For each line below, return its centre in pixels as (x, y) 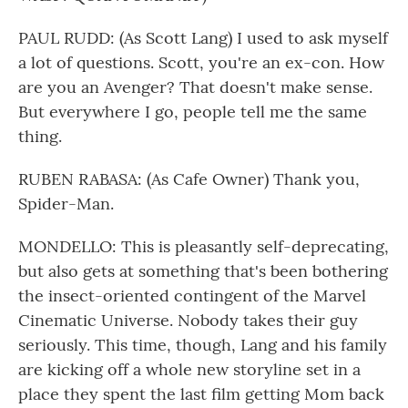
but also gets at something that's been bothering (203, 271)
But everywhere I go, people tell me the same (193, 112)
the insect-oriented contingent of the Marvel (192, 296)
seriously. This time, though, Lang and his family (203, 345)
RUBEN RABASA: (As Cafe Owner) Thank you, (189, 179)
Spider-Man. (66, 204)
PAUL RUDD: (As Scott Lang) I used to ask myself (203, 38)
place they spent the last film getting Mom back (201, 394)
